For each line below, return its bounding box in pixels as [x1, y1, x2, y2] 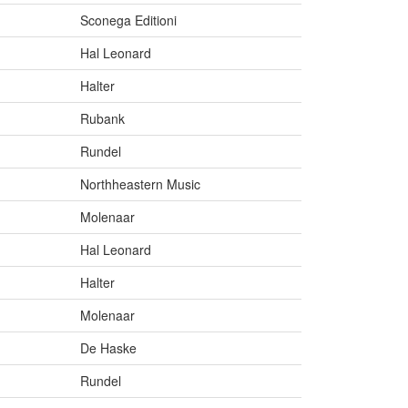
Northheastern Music [80, 175, 200, 194]
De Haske [80, 339, 137, 358]
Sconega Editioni [80, 11, 177, 30]
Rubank [80, 109, 125, 128]
